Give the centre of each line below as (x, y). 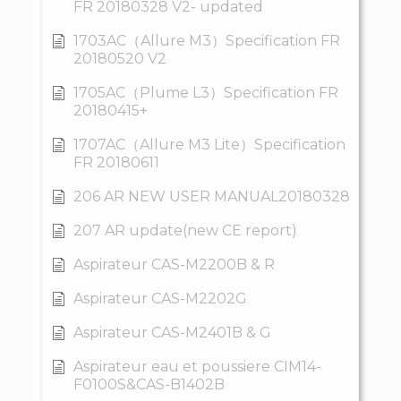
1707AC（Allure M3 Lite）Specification (209, 144)
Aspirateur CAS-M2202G (160, 298)
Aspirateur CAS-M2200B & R (174, 264)
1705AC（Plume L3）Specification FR (205, 92)
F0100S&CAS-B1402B (149, 384)
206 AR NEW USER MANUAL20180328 (211, 196)
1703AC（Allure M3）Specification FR (206, 40)
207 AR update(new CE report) (185, 230)
